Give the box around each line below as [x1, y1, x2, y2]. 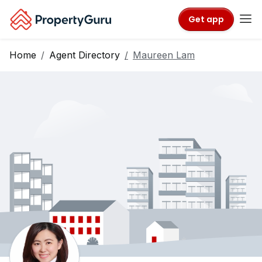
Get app [188, 13, 224, 25]
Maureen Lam [133, 49, 195, 61]
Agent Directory [49, 49, 120, 61]
